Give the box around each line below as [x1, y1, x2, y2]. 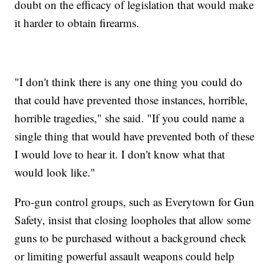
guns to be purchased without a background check [14, 230, 247, 245]
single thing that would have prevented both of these [14, 128, 255, 143]
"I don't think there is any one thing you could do [14, 74, 243, 89]
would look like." [14, 164, 96, 180]
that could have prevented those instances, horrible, [14, 92, 248, 107]
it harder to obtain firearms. [14, 14, 140, 30]
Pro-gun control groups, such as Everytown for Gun [14, 193, 255, 209]
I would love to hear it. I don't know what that [14, 146, 225, 162]
